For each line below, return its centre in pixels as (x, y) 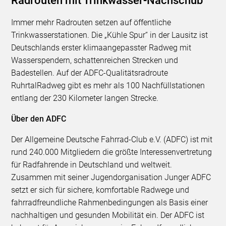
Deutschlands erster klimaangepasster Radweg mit (101, 47)
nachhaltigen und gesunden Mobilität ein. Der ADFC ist (108, 215)
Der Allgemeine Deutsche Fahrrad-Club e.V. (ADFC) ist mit (112, 139)
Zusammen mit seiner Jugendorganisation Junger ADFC (111, 177)
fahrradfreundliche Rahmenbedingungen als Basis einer (110, 202)
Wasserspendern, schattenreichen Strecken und (95, 60)
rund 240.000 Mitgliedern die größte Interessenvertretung (112, 152)
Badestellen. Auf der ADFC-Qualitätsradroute (90, 73)
